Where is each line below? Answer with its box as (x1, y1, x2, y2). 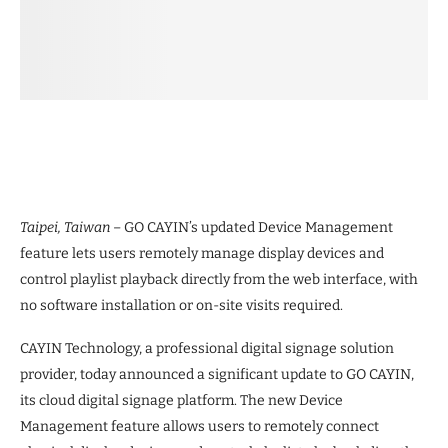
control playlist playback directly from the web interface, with (20, 271, 418, 289)
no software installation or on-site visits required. (20, 297, 343, 315)
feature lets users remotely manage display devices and (20, 245, 384, 263)
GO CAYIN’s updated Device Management (124, 219, 393, 237)
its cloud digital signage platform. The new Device (20, 392, 343, 410)
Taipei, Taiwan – (20, 219, 124, 237)
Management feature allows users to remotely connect (20, 418, 379, 436)
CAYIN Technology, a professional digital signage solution (20, 340, 394, 358)
